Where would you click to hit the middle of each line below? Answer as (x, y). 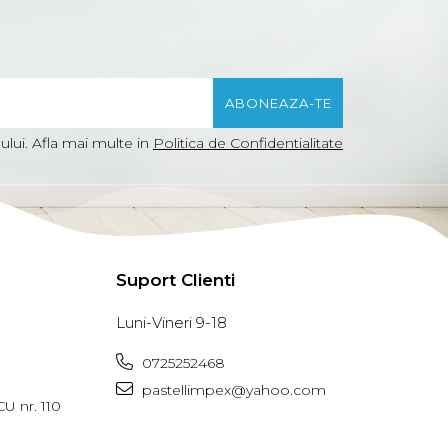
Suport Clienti (175, 280)
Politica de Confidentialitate (248, 143)
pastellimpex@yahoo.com (232, 390)
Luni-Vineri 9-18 (171, 323)
